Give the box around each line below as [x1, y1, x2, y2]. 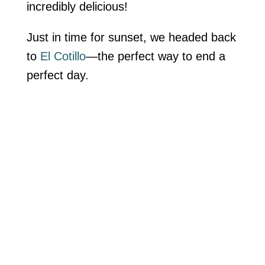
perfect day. [26, 68, 89, 82]
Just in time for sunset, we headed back [26, 30, 236, 44]
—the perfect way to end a [85, 49, 225, 63]
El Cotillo [40, 49, 86, 63]
